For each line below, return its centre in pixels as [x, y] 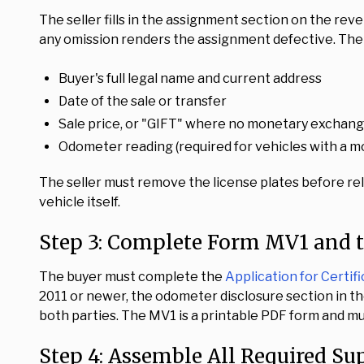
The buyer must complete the [132, 277]
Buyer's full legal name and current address [190, 78]
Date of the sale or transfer [143, 101]
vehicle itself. [80, 202]
